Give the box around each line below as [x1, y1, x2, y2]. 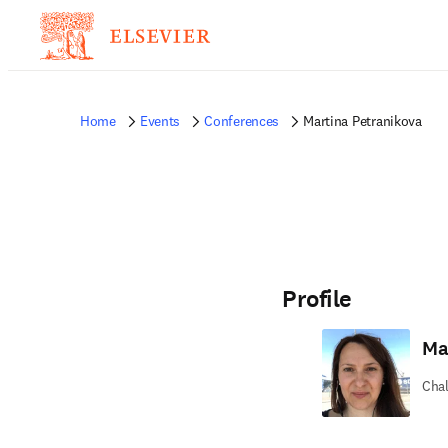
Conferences [204, 112, 280, 130]
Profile [282, 283, 352, 315]
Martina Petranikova [303, 112, 422, 130]
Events [139, 112, 181, 130]
